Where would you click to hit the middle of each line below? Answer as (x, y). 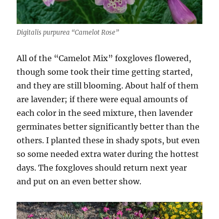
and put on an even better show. (79, 181)
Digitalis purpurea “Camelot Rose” (68, 32)
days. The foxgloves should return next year (102, 167)
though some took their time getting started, (105, 72)
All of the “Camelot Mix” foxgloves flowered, (104, 58)
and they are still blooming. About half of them (108, 85)
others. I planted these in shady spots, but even (109, 140)
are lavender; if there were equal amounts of (102, 99)
